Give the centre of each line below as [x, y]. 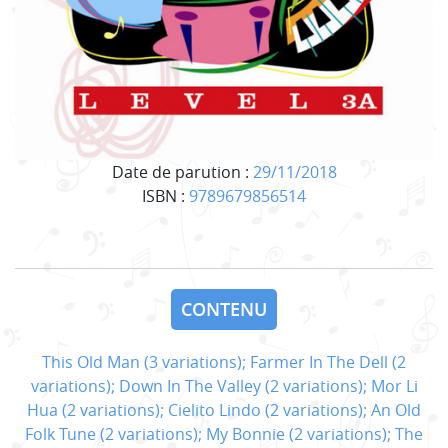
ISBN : [165, 195]
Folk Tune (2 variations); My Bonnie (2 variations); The [224, 433]
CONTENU [224, 309]
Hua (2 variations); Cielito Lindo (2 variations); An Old [224, 409]
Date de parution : [182, 171]
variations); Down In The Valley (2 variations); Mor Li [224, 385]
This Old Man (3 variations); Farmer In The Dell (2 [224, 361]
